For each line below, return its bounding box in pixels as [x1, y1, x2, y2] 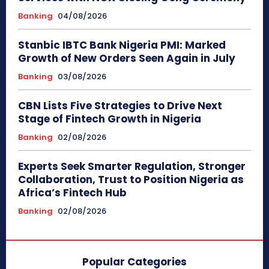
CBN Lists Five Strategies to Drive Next [18, 98, 222, 113]
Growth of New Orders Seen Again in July [18, 50, 235, 65]
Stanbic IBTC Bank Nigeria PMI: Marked [18, 37, 226, 52]
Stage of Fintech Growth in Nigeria [18, 111, 201, 126]
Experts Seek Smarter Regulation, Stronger [18, 159, 246, 174]
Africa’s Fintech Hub [18, 185, 127, 200]
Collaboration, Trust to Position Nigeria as [18, 172, 244, 187]
